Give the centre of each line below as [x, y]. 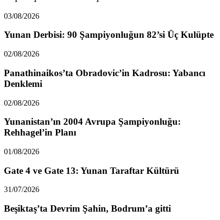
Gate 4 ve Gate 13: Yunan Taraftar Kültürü [92, 170]
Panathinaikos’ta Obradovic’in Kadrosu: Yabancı [105, 73]
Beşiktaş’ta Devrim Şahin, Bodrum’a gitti [87, 209]
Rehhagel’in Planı [40, 133]
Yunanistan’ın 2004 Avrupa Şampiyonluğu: [92, 122]
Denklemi [23, 83]
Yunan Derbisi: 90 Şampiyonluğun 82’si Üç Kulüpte [109, 35]
